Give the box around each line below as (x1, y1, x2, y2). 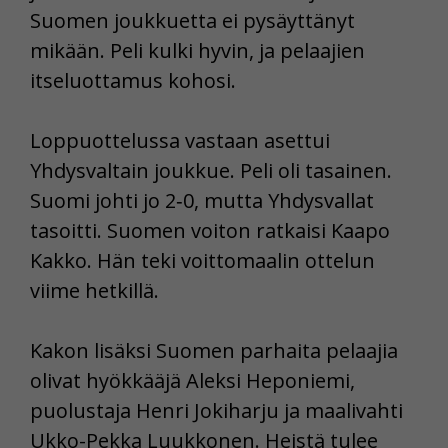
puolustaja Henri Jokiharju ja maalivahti (30, 396, 403, 424)
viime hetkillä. (30, 276, 159, 304)
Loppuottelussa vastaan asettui (30, 126, 330, 154)
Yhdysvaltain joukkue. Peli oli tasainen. (30, 156, 392, 184)
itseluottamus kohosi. (30, 66, 236, 94)
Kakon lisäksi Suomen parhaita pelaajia (30, 336, 398, 364)
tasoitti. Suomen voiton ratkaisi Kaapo (30, 216, 390, 244)
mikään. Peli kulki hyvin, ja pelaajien (30, 36, 365, 64)
